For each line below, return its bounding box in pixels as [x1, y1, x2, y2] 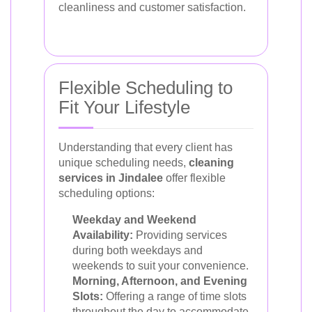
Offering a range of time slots [103, 290, 247, 302]
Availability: [72, 228, 133, 241]
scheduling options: [58, 187, 155, 199]
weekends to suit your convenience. [72, 259, 249, 272]
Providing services [133, 228, 227, 241]
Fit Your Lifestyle [58, 96, 190, 118]
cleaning [189, 156, 234, 169]
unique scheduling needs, [58, 156, 189, 169]
